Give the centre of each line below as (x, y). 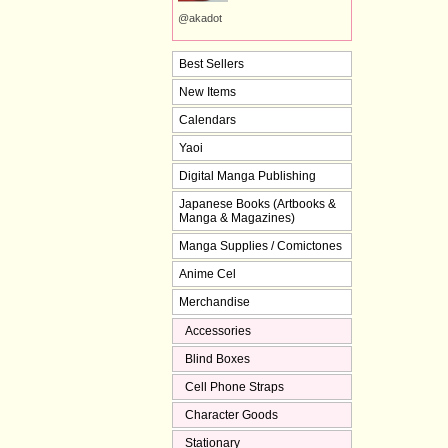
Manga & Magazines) (237, 217)
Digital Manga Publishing (247, 175)
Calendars (207, 119)
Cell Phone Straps (234, 386)
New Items (207, 91)
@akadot (200, 18)
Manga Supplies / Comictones (260, 245)
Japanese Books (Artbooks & (257, 203)
